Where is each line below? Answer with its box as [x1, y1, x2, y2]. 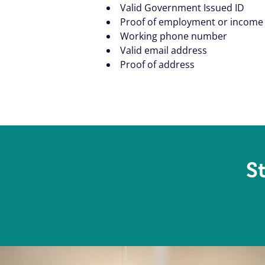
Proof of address [120, 58, 195, 72]
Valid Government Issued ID [120, 1, 244, 15]
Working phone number [120, 30, 227, 43]
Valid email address [120, 44, 207, 57]
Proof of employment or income [120, 15, 263, 29]
